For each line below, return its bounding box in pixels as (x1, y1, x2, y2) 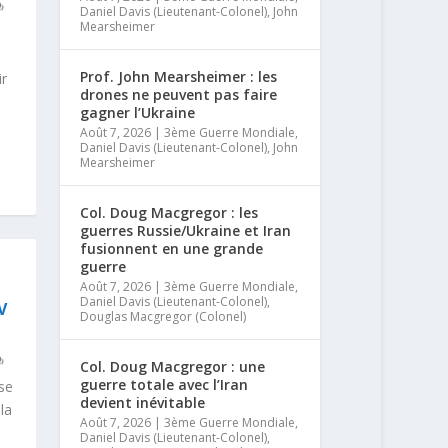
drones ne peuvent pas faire (80, 84, 278, 104)
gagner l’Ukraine (80, 102, 196, 122)
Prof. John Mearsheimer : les (80, 66, 278, 86)
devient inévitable (80, 392, 206, 412)
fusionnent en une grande (80, 238, 264, 258)
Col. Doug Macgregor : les (80, 202, 259, 222)
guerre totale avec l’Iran (80, 374, 249, 394)
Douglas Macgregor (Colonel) (80, 307, 247, 325)
